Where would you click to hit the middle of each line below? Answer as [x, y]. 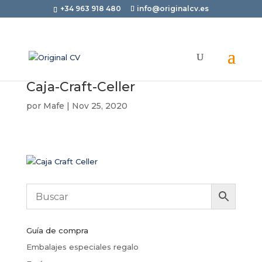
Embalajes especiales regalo [82, 247]
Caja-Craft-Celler [80, 87]
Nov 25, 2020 [99, 106]
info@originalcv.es [173, 8]
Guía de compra [57, 230]
